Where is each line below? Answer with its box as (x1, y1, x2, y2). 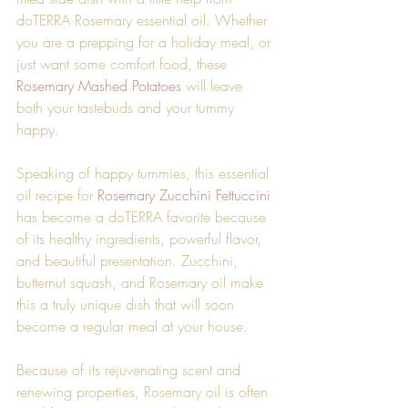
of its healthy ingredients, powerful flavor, (16, 228, 266, 249)
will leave (181, 75, 247, 96)
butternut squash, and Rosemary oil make (16, 271, 268, 292)
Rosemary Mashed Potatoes (16, 75, 181, 96)
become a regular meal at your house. (16, 315, 248, 336)
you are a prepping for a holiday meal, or (16, 31, 275, 52)
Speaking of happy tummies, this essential (16, 162, 273, 183)
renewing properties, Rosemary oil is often (16, 381, 272, 402)
